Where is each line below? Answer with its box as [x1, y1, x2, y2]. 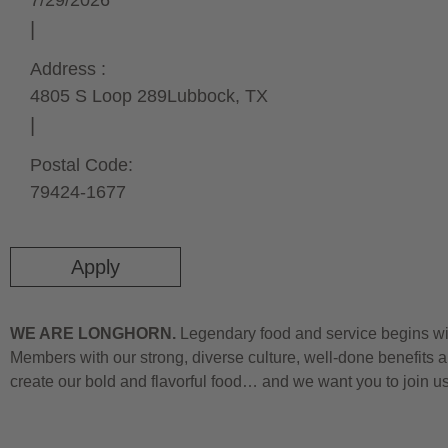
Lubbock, [167, 86, 245, 106]
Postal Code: [30, 155, 133, 175]
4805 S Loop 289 [30, 86, 167, 106]
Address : [30, 59, 106, 79]
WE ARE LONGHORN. [10, 325, 176, 342]
